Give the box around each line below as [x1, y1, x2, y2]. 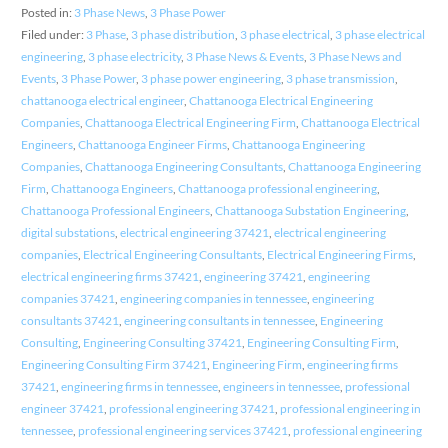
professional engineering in [279, 401, 421, 416]
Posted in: [20, 5, 74, 20]
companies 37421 [20, 291, 115, 306]
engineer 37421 [20, 401, 104, 416]
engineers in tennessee [222, 379, 340, 394]
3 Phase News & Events [185, 49, 304, 64]
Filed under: [20, 27, 86, 42]
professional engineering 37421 [108, 401, 275, 416]
